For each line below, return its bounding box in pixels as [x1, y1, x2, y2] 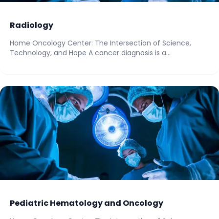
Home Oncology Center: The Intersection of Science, [10, 38, 191, 48]
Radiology [10, 20, 53, 31]
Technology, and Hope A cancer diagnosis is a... [10, 48, 171, 58]
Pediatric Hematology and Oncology [10, 197, 163, 209]
